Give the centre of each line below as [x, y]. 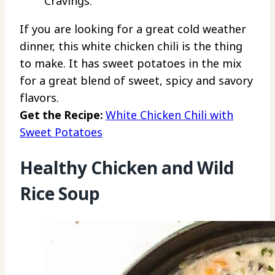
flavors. [39, 98]
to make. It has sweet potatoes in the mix [131, 64]
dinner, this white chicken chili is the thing [131, 46]
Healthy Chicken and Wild [127, 168]
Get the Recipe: [63, 115]
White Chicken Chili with [169, 115]
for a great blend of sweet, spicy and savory [136, 81]
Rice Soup [60, 194]
